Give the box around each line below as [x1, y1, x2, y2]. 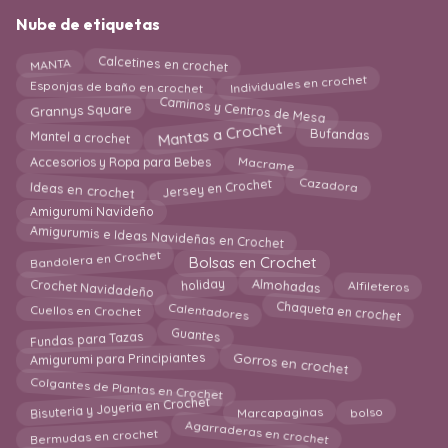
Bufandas [309, 128, 370, 147]
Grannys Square [29, 98, 132, 118]
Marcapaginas [236, 401, 323, 419]
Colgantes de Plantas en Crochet [29, 372, 223, 401]
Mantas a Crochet [156, 122, 284, 155]
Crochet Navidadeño [29, 275, 155, 300]
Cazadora [298, 177, 359, 199]
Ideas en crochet [29, 173, 136, 198]
